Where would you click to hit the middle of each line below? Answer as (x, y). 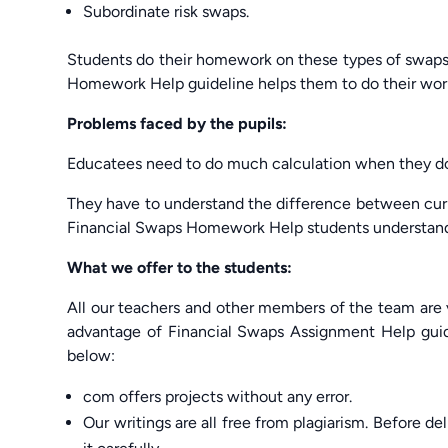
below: (91, 355)
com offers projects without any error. (218, 396)
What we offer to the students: (180, 267)
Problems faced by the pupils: (177, 123)
